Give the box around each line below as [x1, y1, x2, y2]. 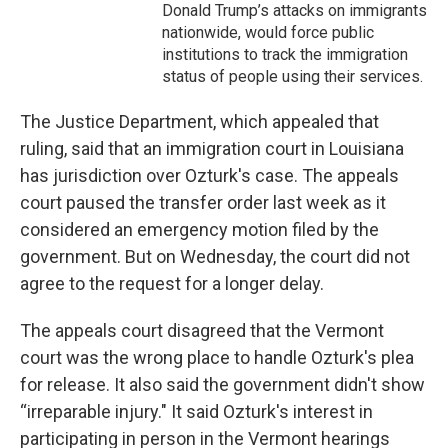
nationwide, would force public [162, 23, 375, 43]
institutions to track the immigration [162, 45, 409, 65]
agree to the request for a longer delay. [20, 273, 324, 295]
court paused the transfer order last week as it [20, 192, 386, 214]
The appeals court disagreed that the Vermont [20, 320, 384, 342]
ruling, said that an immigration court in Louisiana [20, 138, 404, 160]
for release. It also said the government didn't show [20, 374, 425, 396]
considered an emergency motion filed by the [20, 219, 379, 241]
